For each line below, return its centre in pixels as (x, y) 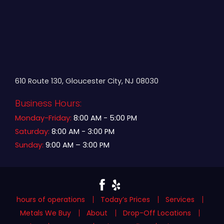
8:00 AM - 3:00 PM (82, 132)
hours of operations (50, 199)
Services (180, 199)
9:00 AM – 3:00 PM (76, 145)
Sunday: (29, 145)
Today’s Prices (125, 199)
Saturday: (32, 132)
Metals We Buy (45, 213)
